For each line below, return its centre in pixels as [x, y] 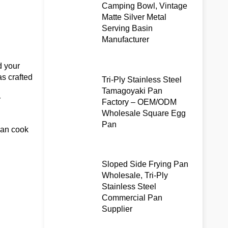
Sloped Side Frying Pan [145, 164]
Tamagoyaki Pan [132, 91]
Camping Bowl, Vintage [145, 6]
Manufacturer [126, 39]
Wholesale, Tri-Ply [135, 176]
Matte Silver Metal [134, 17]
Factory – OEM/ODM [139, 102]
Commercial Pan [132, 198]
